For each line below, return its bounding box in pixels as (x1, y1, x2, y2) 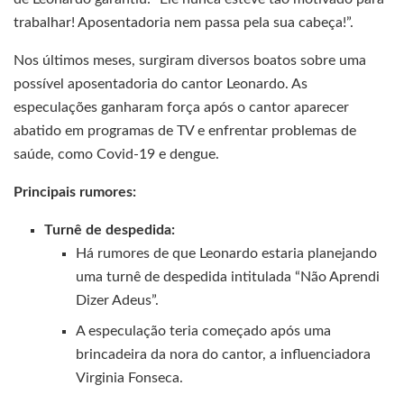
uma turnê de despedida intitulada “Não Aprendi (75, 270, 380, 285)
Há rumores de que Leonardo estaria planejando (75, 246, 377, 262)
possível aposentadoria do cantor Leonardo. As (14, 77, 308, 92)
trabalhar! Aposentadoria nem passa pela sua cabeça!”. (14, 15, 353, 31)
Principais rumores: (14, 185, 136, 200)
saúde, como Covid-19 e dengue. (14, 147, 219, 162)
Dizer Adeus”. (75, 293, 159, 308)
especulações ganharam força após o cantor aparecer (14, 100, 349, 115)
